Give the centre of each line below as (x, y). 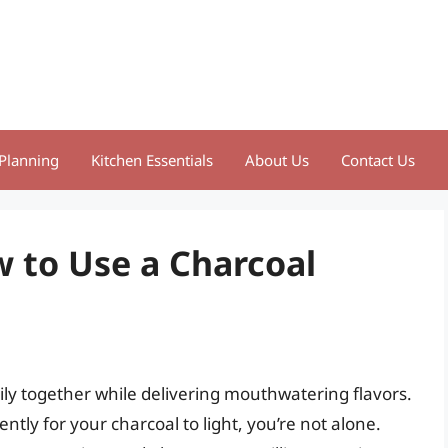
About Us (277, 160)
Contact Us (378, 160)
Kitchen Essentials (152, 160)
